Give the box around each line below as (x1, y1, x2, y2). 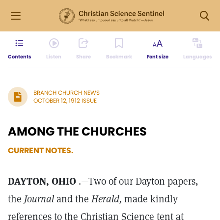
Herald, (91, 192, 122, 205)
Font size (146, 53, 168, 60)
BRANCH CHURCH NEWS (33, 88, 100, 97)
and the (54, 192, 91, 205)
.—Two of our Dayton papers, (76, 175, 198, 188)
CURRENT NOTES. (8, 145, 74, 156)
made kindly (122, 192, 178, 205)
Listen (46, 53, 62, 60)
